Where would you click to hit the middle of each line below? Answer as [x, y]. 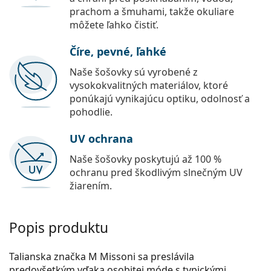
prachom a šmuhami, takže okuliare [152, 12]
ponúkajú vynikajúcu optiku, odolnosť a [160, 99]
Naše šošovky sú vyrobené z [134, 72]
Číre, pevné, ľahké [118, 52]
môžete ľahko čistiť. [114, 25]
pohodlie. [91, 112]
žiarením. [91, 186]
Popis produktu [59, 228]
